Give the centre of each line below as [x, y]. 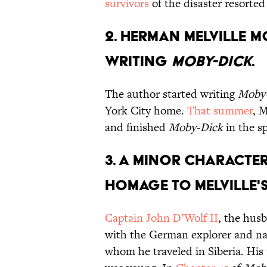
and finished [137, 128]
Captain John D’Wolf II [162, 218]
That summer [220, 111]
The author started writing [171, 94]
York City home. [146, 111]
